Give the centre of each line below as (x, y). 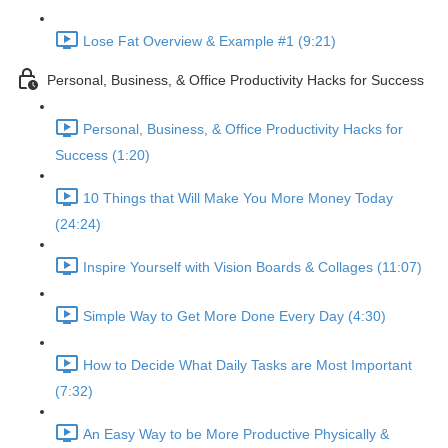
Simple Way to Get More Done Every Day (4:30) (234, 316)
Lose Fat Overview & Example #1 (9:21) (209, 41)
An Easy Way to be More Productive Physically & (236, 434)
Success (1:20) (102, 155)
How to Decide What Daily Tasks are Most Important (247, 365)
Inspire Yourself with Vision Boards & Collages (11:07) (252, 267)
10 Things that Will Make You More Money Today (238, 198)
